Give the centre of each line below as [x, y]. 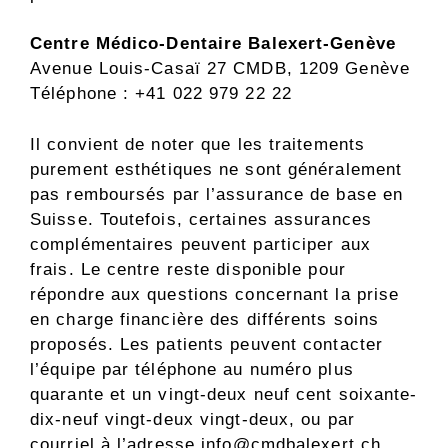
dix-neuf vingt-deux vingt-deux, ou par [192, 419]
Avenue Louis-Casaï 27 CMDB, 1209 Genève [220, 69]
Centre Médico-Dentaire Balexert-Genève [213, 44]
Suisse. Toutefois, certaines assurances [201, 219]
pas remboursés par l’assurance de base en [217, 194]
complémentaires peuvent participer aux [200, 244]
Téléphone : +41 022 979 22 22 [161, 94]
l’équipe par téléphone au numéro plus [192, 369]
